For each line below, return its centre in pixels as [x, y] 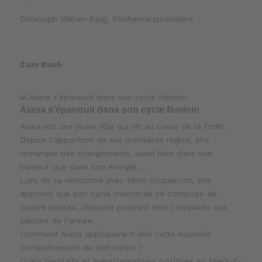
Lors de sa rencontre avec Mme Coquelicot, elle [116, 180]
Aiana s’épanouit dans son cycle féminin [110, 110]
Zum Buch [41, 65]
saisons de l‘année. [58, 221]
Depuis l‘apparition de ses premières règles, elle [115, 140]
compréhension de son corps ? [82, 248]
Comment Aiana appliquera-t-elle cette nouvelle [116, 234]
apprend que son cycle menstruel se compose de [119, 194]
